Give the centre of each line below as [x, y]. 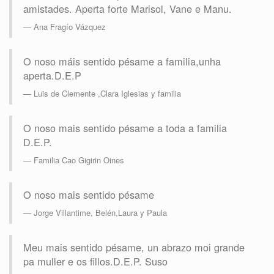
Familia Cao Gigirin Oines [79, 160]
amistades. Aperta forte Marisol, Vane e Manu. [128, 9]
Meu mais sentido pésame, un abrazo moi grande [134, 247]
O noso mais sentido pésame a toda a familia [125, 128]
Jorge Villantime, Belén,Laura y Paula [100, 213]
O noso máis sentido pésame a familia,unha [122, 61]
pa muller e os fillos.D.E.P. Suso [95, 261]
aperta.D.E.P [52, 76]
